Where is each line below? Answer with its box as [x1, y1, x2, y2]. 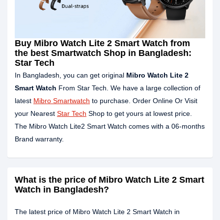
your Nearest [15, 110, 57, 118]
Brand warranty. [15, 135, 64, 143]
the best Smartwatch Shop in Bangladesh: [15, 48, 192, 58]
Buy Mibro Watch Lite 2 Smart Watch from [15, 38, 190, 49]
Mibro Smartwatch [33, 97, 90, 105]
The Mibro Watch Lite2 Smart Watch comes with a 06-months [15, 122, 205, 131]
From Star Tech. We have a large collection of [56, 84, 200, 92]
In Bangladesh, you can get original [15, 71, 126, 80]
